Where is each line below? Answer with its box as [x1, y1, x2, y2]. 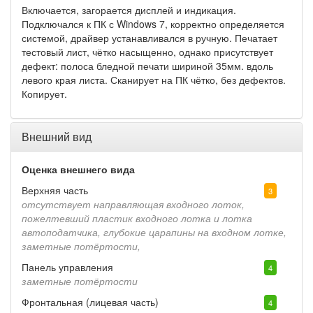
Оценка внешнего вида [22, 162, 135, 177]
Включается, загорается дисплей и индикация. [22, 3, 236, 17]
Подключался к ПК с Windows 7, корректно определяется [22, 17, 284, 31]
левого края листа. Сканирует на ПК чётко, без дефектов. [22, 73, 286, 87]
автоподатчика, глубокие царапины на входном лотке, [22, 225, 286, 240]
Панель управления [22, 260, 113, 275]
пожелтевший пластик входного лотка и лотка [22, 211, 252, 226]
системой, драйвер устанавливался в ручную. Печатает [22, 31, 277, 45]
